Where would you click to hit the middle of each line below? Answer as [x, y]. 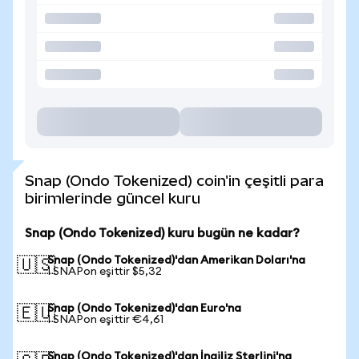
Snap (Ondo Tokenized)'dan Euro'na [144, 309]
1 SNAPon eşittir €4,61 [105, 320]
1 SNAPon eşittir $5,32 [105, 272]
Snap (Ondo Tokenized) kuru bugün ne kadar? [162, 233]
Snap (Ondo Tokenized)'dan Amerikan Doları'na [176, 260]
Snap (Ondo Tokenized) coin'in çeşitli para [174, 181]
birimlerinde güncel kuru [113, 198]
